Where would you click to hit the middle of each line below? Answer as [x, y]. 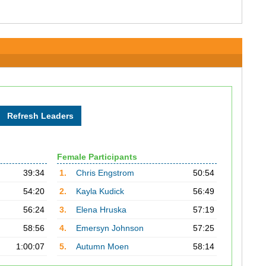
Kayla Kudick [100, 191]
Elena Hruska [101, 210]
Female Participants [97, 157]
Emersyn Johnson [110, 228]
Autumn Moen [102, 246]
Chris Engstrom [105, 173]
